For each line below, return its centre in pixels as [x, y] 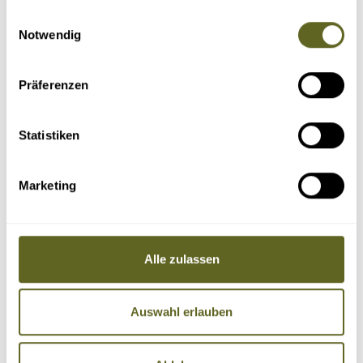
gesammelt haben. [71, 13]
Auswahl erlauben [181, 312]
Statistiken [49, 135]
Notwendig [50, 34]
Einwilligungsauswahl [62, 18]
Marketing [47, 185]
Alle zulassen [181, 258]
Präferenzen [54, 84]
